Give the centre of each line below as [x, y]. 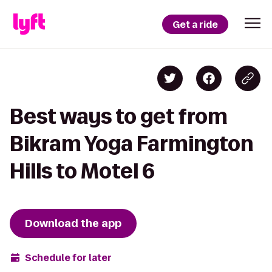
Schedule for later [68, 257]
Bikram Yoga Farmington [131, 144]
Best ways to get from [119, 116]
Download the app [73, 223]
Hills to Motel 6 [82, 171]
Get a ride [195, 24]
